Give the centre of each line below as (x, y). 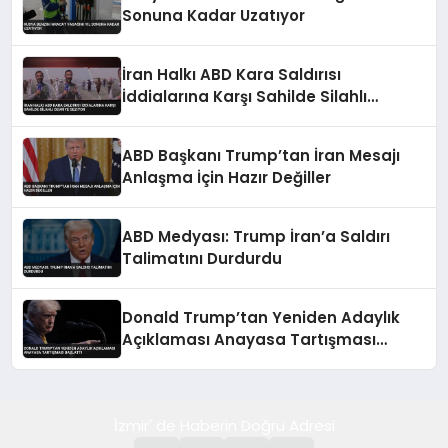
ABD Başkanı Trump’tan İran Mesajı (261, 155)
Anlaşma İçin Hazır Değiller (227, 177)
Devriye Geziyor (184, 118)
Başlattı (153, 361)
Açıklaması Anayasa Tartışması (249, 339)
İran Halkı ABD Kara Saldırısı (232, 74)
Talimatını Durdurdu (202, 258)
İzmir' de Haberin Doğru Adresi (224, 425)
